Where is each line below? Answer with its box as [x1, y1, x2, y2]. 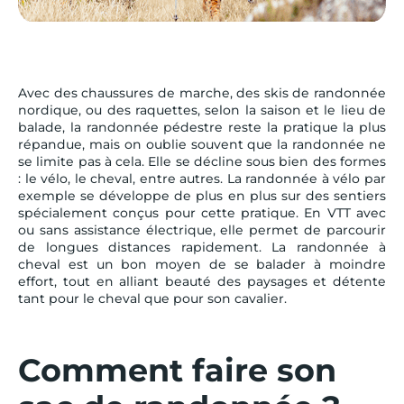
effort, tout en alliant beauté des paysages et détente [18, 272, 386, 289]
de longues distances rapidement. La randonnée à [18, 238, 386, 255]
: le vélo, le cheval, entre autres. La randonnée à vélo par [18, 170, 386, 187]
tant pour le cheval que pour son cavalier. [18, 289, 287, 307]
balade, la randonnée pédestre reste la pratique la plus [18, 118, 386, 135]
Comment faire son [18, 350, 336, 390]
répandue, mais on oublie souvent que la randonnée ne [18, 135, 386, 152]
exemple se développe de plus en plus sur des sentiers [18, 187, 386, 204]
